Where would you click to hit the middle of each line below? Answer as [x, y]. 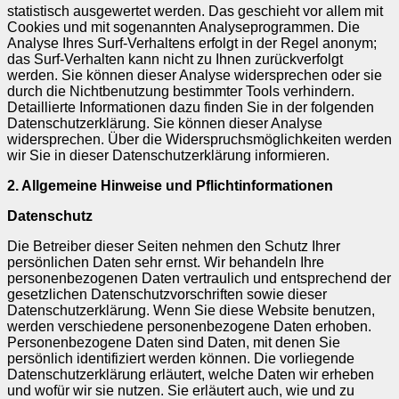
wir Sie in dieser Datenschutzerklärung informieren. [168, 155]
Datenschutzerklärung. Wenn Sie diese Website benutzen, [191, 310]
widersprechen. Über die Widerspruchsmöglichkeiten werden [199, 139]
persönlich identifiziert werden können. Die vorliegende [181, 358]
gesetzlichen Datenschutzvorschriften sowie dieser [167, 294]
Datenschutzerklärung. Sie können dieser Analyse [165, 123]
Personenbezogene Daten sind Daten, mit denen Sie [174, 342]
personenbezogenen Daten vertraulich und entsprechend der [199, 278]
